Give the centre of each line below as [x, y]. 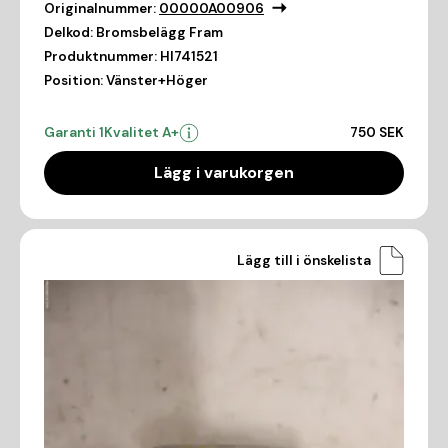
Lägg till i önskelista [304, 260]
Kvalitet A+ [141, 133]
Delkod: [68, 33]
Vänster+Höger [157, 81]
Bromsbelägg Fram [159, 33]
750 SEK [377, 133]
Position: [73, 81]
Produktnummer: [100, 57]
